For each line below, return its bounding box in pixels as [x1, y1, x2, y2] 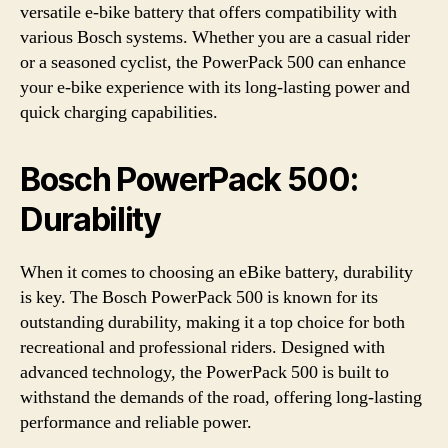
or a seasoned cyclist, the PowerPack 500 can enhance [20, 51, 406, 74]
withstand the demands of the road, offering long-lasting [20, 386, 422, 409]
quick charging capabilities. [20, 101, 218, 124]
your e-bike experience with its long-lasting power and [20, 76, 410, 99]
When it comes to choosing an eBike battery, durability [20, 261, 413, 284]
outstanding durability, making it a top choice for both [20, 311, 405, 334]
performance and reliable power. [20, 411, 252, 434]
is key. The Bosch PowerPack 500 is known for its [20, 286, 378, 309]
